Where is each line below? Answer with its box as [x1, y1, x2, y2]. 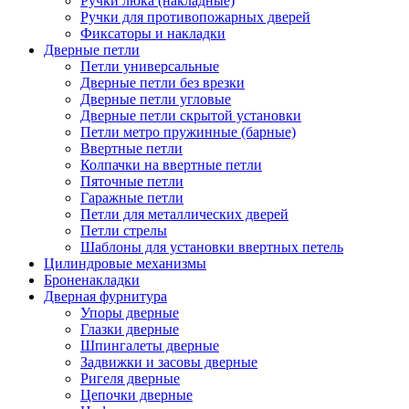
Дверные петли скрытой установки [80, 107, 301, 123]
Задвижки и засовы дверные [80, 353, 257, 370]
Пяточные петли [80, 173, 184, 189]
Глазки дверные [80, 320, 179, 337]
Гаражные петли [80, 189, 184, 205]
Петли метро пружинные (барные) [80, 123, 296, 140]
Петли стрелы [80, 222, 167, 238]
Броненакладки [44, 271, 140, 288]
